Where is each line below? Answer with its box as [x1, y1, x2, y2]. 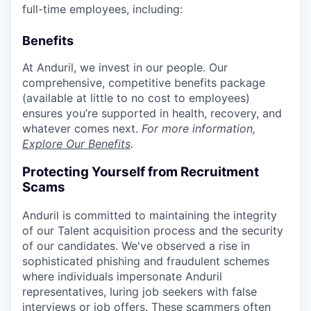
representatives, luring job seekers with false [22, 285, 257, 299]
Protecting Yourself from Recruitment [22, 163, 259, 180]
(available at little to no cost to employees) [22, 91, 250, 105]
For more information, [142, 121, 255, 135]
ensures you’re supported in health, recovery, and [22, 106, 282, 120]
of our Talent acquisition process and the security [22, 224, 283, 238]
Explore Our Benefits [22, 137, 131, 151]
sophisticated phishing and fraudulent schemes [22, 254, 269, 269]
